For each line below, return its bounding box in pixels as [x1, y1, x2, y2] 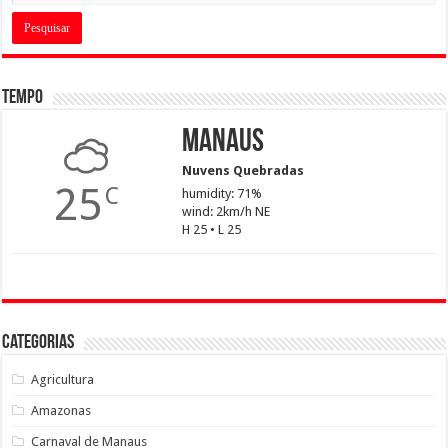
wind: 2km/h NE [181, 204, 270, 219]
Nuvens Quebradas [181, 163, 304, 178]
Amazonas [31, 403, 92, 418]
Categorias [2, 333, 75, 353]
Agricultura [31, 372, 95, 387]
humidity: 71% [181, 186, 262, 201]
